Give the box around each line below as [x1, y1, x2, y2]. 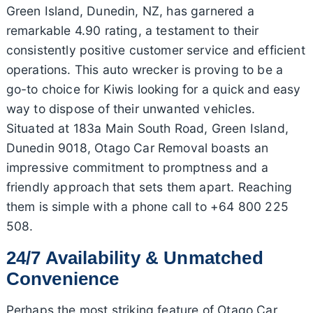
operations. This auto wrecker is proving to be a [6, 62, 284, 78]
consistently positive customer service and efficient [6, 43, 305, 58]
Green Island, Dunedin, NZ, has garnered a [6, 3, 254, 19]
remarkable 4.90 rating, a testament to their [6, 23, 259, 38]
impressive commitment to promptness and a [6, 160, 268, 175]
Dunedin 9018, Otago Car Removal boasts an [6, 140, 268, 156]
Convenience [6, 269, 119, 289]
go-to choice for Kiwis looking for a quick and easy [6, 82, 301, 97]
